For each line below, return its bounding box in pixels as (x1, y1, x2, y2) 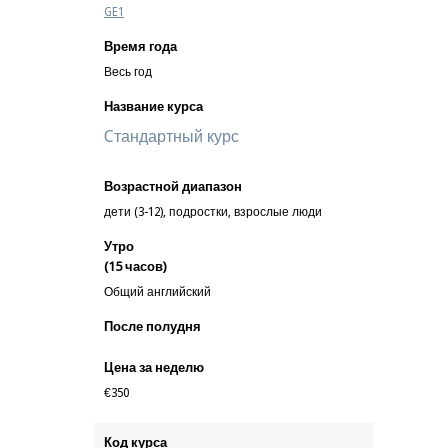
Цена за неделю (104, 360, 204, 375)
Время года (104, 39, 177, 54)
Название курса (104, 99, 203, 114)
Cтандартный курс (104, 127, 239, 146)
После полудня (104, 319, 201, 334)
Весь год (104, 65, 152, 79)
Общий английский (104, 285, 211, 299)
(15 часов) (104, 259, 167, 274)
